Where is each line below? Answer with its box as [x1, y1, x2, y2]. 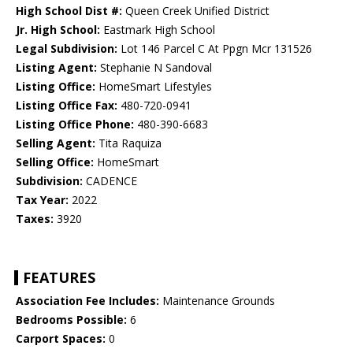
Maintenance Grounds [159, 293, 275, 309]
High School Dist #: [16, 3, 122, 19]
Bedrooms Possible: [16, 312, 127, 328]
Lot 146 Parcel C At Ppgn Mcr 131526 [117, 41, 312, 57]
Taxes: [16, 211, 54, 227]
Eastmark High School [100, 22, 215, 38]
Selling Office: [16, 154, 94, 170]
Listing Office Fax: [16, 98, 117, 113]
